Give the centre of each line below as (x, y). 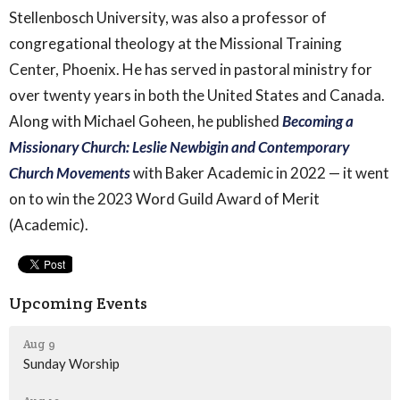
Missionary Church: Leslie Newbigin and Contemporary (179, 147)
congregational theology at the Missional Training (175, 44)
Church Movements (70, 173)
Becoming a (318, 121)
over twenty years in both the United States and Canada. (197, 96)
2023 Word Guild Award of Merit (208, 199)
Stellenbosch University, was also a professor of (168, 18)
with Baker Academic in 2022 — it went (260, 173)
